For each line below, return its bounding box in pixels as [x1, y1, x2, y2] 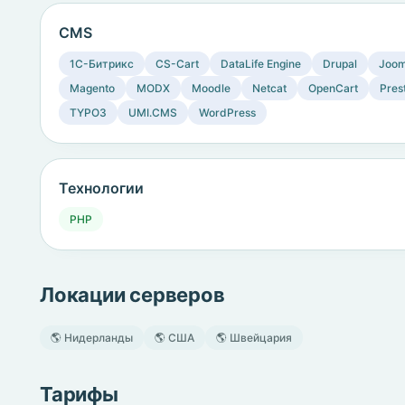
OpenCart [308, 81, 358, 95]
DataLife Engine [221, 57, 301, 71]
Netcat [252, 81, 287, 95]
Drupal [323, 57, 357, 71]
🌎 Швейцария [216, 331, 292, 344]
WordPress [199, 106, 256, 119]
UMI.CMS [128, 106, 177, 119]
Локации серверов [40, 283, 225, 306]
